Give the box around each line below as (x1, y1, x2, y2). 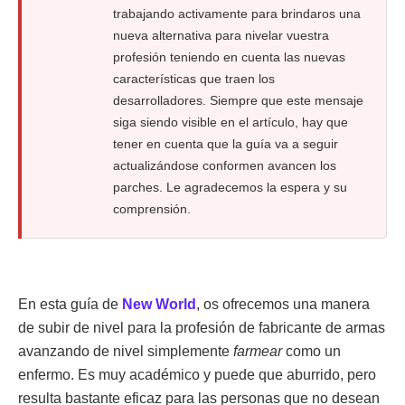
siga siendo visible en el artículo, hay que (113, 114, 348, 129)
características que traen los (113, 71, 275, 86)
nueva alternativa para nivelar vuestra (113, 27, 329, 42)
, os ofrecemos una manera (196, 296, 370, 312)
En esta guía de (18, 296, 122, 312)
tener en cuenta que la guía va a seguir (113, 136, 338, 151)
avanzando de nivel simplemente (18, 343, 233, 359)
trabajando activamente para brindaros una (113, 5, 361, 21)
